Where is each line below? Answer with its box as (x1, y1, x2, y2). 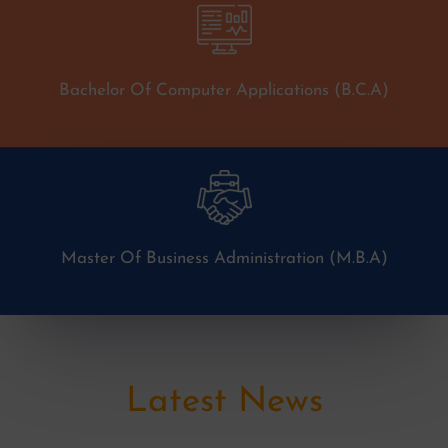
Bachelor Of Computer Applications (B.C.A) (59, 82, 389, 99)
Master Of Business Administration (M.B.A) (60, 250, 388, 267)
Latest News (125, 385, 323, 420)
